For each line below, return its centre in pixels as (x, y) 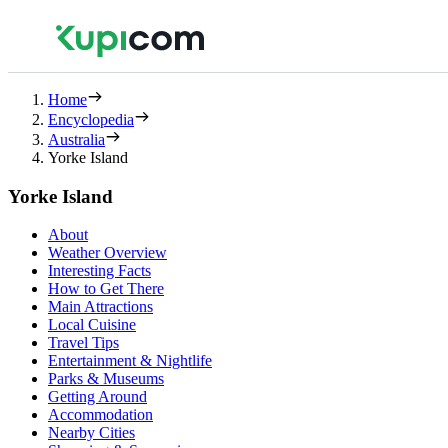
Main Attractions (100, 307)
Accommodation (100, 415)
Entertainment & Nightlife (130, 361)
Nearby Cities (91, 433)
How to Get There (106, 289)
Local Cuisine (92, 325)
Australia (76, 139)
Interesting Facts (99, 271)
